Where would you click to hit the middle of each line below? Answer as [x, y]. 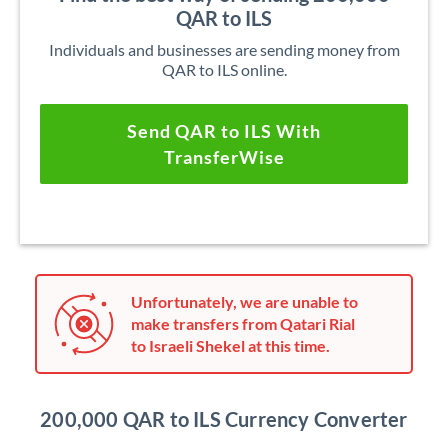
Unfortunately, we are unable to [244, 301]
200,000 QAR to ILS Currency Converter [224, 419]
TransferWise [224, 157]
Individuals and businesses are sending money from [224, 49]
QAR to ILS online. [224, 69]
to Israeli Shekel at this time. [230, 345]
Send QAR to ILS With [224, 131]
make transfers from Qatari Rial [243, 323]
